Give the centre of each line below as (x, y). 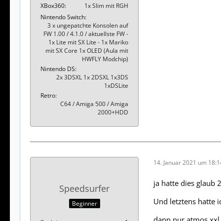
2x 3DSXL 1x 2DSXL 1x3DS (92, 77)
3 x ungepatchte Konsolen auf (88, 26)
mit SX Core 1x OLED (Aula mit (87, 51)
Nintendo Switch (63, 17)
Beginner (84, 203)
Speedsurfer (84, 189)
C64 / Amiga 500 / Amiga (94, 104)
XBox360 (53, 6)
